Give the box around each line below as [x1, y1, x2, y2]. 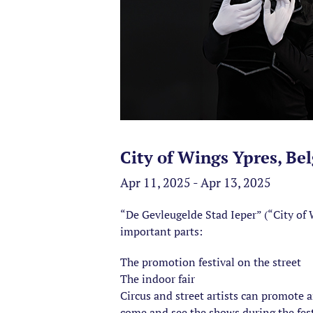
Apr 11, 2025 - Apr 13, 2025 [120, 174, 271, 191]
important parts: [120, 224, 203, 239]
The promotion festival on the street [120, 254, 301, 270]
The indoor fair [120, 271, 195, 286]
